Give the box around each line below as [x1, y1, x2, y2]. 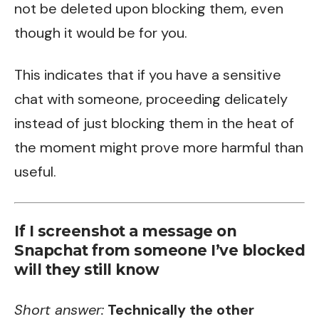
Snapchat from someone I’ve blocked [14, 241, 305, 260]
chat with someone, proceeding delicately [14, 90, 288, 109]
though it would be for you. [14, 23, 187, 42]
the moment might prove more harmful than [14, 138, 303, 157]
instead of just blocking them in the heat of [14, 114, 294, 133]
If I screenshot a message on [14, 222, 236, 241]
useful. [14, 162, 56, 182]
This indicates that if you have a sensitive [14, 66, 281, 85]
